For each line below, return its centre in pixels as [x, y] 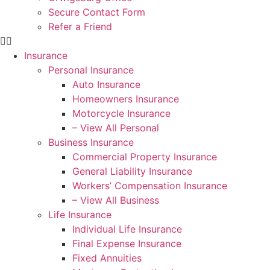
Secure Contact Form [97, 12]
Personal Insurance [91, 70]
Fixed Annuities [107, 258]
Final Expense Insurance [127, 243]
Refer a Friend [80, 26]
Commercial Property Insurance [145, 156]
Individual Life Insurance [127, 229]
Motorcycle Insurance [121, 113]
